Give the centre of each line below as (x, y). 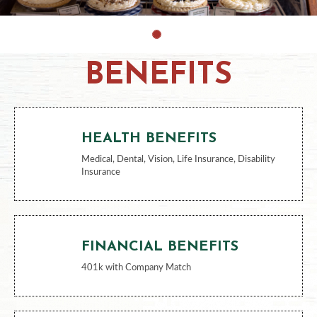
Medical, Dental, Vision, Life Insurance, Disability (178, 159)
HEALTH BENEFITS (149, 138)
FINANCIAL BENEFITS (160, 247)
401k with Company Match (136, 267)
